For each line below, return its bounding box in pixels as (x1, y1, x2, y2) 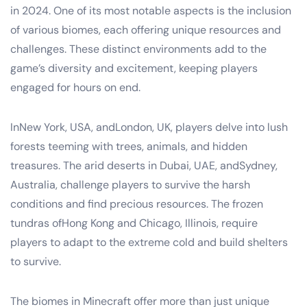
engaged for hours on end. (10, 79, 140, 95)
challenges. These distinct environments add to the (10, 41, 267, 56)
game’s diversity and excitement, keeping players (10, 60, 258, 75)
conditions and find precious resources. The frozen (10, 196, 263, 211)
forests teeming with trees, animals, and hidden (10, 138, 247, 153)
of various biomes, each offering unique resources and (10, 22, 281, 37)
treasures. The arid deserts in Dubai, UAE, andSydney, (10, 158, 278, 173)
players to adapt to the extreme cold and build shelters (10, 234, 288, 249)
